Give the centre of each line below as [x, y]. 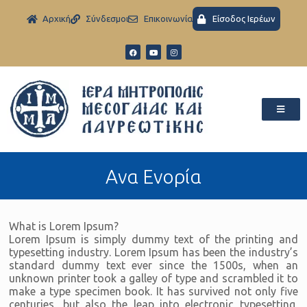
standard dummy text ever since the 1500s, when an [153, 265]
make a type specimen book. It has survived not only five [153, 291]
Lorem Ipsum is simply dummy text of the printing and [153, 239]
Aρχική [56, 19]
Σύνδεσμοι [107, 19]
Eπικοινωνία [168, 19]
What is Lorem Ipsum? [64, 226]
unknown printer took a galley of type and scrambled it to [153, 278]
